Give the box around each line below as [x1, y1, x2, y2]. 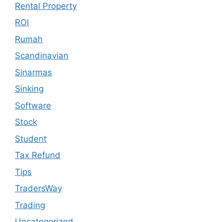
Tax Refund [15, 150, 60, 160]
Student [15, 133, 47, 144]
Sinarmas [15, 67, 52, 77]
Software [15, 100, 51, 111]
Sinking [15, 84, 44, 94]
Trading [15, 200, 45, 210]
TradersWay [15, 183, 62, 193]
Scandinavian [15, 51, 68, 60]
